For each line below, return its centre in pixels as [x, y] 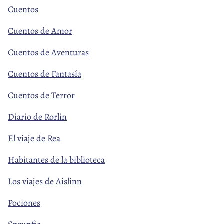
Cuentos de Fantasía [45, 74]
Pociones [24, 203]
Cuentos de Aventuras [48, 53]
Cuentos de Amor [40, 31]
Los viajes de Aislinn [45, 182]
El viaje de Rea [34, 139]
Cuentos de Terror [41, 96]
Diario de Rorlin [37, 117]
